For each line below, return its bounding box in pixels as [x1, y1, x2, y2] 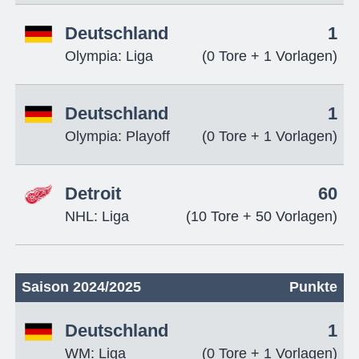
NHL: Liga [64, 208, 129, 224]
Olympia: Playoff [64, 127, 170, 144]
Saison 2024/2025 [21, 279, 141, 296]
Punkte [289, 279, 338, 296]
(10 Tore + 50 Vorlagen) [186, 208, 338, 224]
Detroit [64, 184, 121, 204]
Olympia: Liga [64, 47, 153, 64]
